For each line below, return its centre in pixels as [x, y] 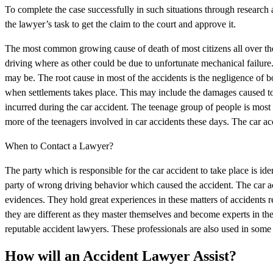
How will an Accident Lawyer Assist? [121, 256]
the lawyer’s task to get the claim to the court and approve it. [120, 24]
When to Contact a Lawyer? [59, 146]
